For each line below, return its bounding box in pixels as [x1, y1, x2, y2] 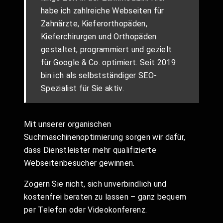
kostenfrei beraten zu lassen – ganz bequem [24, 192, 187, 202]
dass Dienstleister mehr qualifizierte [24, 145, 156, 155]
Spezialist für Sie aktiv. [41, 83, 124, 93]
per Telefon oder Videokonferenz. [24, 205, 147, 215]
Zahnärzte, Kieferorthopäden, [41, 18, 147, 28]
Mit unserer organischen [24, 119, 111, 129]
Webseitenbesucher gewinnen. [24, 158, 135, 168]
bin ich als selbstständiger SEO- [41, 70, 157, 80]
